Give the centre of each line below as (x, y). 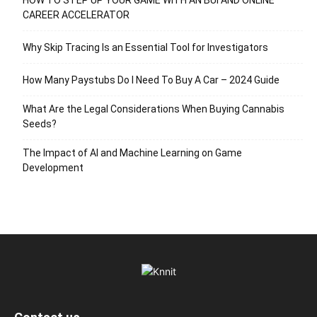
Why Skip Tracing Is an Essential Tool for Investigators (145, 47)
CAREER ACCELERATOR (76, 15)
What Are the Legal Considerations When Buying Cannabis (154, 109)
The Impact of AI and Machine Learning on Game (132, 152)
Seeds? (40, 123)
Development (53, 167)
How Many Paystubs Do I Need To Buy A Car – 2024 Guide (151, 80)
